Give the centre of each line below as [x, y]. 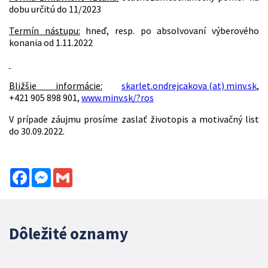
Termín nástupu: [45, 31]
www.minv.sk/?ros [118, 98]
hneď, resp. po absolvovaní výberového [170, 31]
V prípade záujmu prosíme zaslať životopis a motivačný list [134, 119]
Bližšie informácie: [56, 86]
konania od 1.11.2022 [51, 43]
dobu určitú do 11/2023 [55, 9]
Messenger [73, 173]
